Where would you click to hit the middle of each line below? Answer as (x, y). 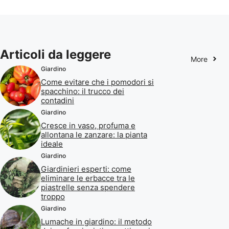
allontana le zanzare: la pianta (94, 134)
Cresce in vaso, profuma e (88, 125)
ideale (52, 144)
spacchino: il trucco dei (83, 91)
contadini (58, 100)
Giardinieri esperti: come (86, 169)
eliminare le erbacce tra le (88, 178)
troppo (53, 196)
